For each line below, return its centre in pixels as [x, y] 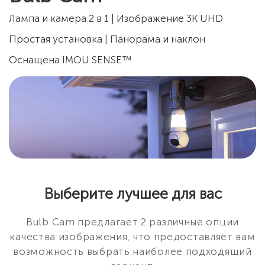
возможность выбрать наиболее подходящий [132, 252]
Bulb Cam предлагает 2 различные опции [132, 222]
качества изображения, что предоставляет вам [132, 237]
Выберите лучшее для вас [132, 194]
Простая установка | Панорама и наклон [107, 39]
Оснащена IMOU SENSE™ [70, 60]
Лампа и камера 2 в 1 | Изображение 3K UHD [116, 18]
